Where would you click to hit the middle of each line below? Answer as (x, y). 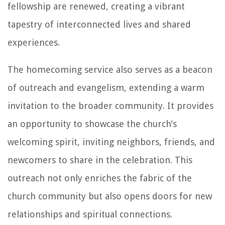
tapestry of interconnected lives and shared (99, 24)
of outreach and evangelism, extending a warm (106, 87)
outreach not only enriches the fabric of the (100, 178)
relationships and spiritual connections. (90, 214)
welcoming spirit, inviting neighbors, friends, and (111, 142)
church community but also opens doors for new (110, 196)
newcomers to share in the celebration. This (100, 160)
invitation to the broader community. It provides (110, 105)
